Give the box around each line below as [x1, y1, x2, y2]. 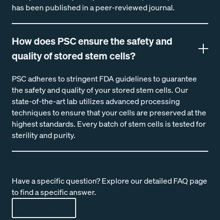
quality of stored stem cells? [12, 49, 136, 62]
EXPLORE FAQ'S [17, 203, 71, 213]
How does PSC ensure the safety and [12, 34, 172, 48]
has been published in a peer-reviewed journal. [12, 2, 175, 13]
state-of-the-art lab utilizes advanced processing [12, 96, 180, 107]
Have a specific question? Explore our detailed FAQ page [12, 175, 207, 186]
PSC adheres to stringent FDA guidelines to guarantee [12, 73, 197, 84]
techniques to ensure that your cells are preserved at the [12, 107, 206, 118]
